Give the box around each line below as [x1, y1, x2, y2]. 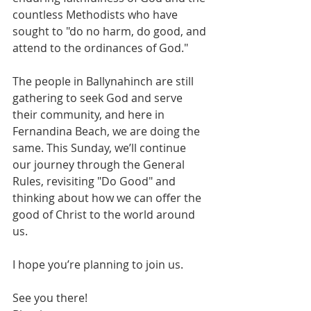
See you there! [12, 290, 87, 306]
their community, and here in [12, 107, 167, 123]
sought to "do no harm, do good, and [12, 24, 209, 40]
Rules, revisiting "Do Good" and [12, 174, 178, 190]
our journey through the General [12, 157, 187, 173]
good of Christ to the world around [12, 207, 198, 223]
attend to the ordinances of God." [12, 40, 188, 56]
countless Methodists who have [12, 7, 180, 23]
